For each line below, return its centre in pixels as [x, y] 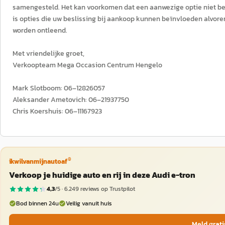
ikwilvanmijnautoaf [38, 161]
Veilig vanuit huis [89, 203]
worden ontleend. [41, 30]
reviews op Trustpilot [107, 189]
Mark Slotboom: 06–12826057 [59, 88]
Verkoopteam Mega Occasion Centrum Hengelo [87, 65]
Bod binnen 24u [37, 203]
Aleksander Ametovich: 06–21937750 [71, 100]
